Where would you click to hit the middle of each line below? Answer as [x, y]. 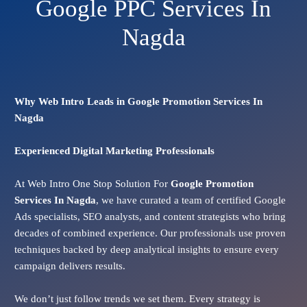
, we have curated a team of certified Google [191, 200]
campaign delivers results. [70, 266]
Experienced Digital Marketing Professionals [114, 151]
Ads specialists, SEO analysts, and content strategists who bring [150, 217]
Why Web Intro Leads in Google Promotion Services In [138, 102]
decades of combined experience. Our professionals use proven [150, 233]
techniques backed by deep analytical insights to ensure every [146, 250]
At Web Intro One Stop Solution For [92, 184]
